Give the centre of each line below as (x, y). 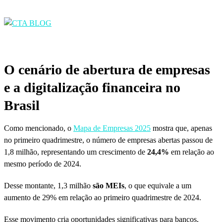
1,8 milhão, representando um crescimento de (76, 152)
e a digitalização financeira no (92, 87)
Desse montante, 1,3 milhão (47, 185)
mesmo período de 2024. (43, 164)
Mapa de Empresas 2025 (112, 128)
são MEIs (108, 185)
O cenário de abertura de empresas (107, 69)
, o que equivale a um (158, 185)
